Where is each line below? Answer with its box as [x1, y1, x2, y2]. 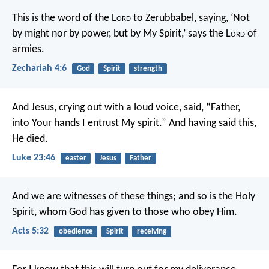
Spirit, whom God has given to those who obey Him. [12, 207, 237, 218]
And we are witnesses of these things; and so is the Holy [12, 191, 255, 202]
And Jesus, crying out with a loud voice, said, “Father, [12, 101, 240, 113]
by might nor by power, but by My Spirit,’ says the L [12, 28, 231, 40]
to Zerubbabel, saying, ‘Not [131, 13, 250, 25]
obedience [58, 228, 93, 235]
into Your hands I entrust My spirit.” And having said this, [12, 117, 256, 129]
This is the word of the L [12, 13, 116, 25]
